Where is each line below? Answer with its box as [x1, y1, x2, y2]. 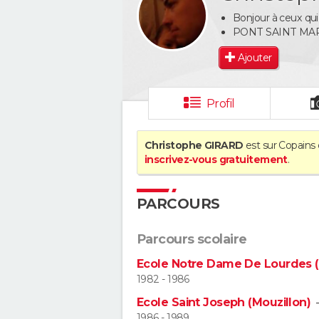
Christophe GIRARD [145, 139, 244, 152]
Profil [206, 97, 235, 110]
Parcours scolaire [137, 231, 247, 247]
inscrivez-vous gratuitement [145, 153, 288, 166]
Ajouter [238, 51, 272, 64]
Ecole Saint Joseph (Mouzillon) [137, 296, 311, 310]
